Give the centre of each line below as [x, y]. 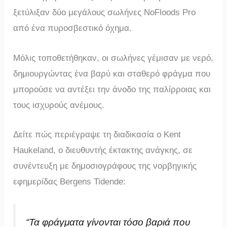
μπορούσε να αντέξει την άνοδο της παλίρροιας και [112, 89]
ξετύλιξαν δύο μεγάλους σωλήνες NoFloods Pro [105, 13]
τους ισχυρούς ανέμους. [59, 105]
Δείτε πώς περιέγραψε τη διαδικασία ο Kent [97, 134]
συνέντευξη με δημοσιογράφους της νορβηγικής [105, 166]
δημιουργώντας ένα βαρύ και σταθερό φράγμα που [112, 73]
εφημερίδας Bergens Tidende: [70, 181]
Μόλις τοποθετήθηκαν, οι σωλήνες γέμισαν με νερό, [113, 58]
